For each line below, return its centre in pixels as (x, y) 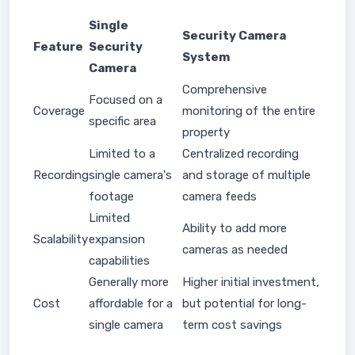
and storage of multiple (246, 175)
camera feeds (219, 197)
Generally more (129, 282)
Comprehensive (225, 90)
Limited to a (122, 154)
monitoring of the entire (249, 111)
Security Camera (234, 36)
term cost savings (232, 325)
